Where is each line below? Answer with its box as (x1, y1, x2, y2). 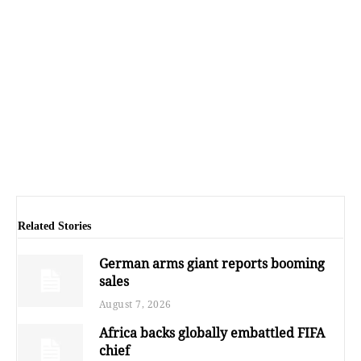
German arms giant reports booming (98, 255, 325, 273)
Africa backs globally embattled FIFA (98, 324, 325, 342)
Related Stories (18, 220, 91, 233)
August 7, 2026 (98, 297, 172, 312)
